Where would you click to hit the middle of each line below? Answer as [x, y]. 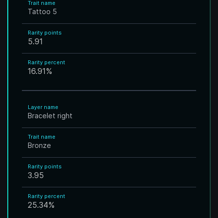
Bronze [39, 145]
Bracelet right [50, 116]
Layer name [43, 107]
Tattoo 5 [42, 11]
